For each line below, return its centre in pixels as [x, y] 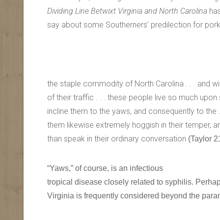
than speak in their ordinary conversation [118, 139]
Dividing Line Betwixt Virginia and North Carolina [127, 11]
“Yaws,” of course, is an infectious [105, 168]
